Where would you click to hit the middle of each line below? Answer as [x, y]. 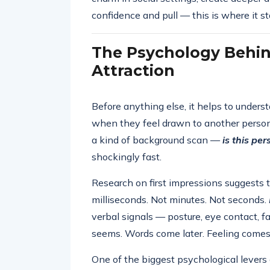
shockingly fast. [127, 157]
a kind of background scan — [157, 140]
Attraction [133, 71]
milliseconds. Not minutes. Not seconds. [180, 199]
